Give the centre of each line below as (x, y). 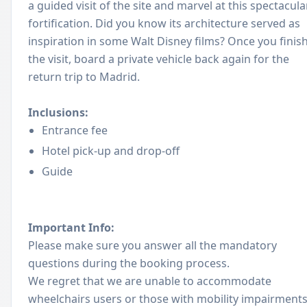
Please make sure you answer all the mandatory (152, 245)
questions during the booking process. (129, 263)
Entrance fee (75, 130)
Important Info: (71, 228)
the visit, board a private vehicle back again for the (159, 59)
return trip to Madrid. (84, 77)
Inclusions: (58, 112)
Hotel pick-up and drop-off (111, 151)
